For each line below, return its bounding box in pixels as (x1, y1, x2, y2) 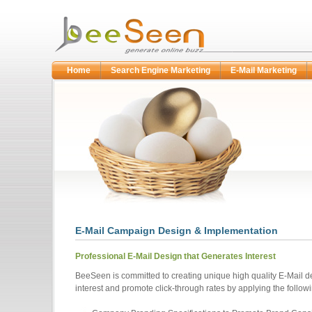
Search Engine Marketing (111, 65, 210, 75)
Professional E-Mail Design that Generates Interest (75, 251, 276, 261)
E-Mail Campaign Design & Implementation (75, 225, 278, 236)
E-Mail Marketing (231, 65, 297, 75)
